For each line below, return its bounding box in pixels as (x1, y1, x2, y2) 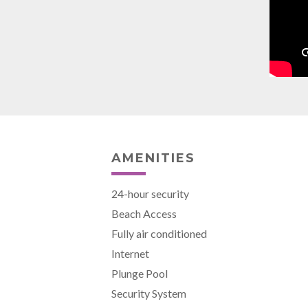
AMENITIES (111, 150, 195, 166)
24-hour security (111, 186, 189, 200)
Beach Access (111, 206, 177, 220)
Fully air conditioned (111, 226, 207, 240)
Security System (111, 286, 186, 300)
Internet (111, 246, 149, 260)
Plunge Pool (111, 266, 168, 280)
